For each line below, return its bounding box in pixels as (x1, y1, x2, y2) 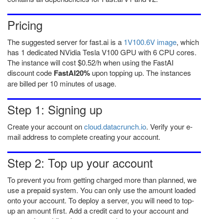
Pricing (7, 16, 43, 33)
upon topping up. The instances (90, 67, 191, 78)
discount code (7, 67, 54, 78)
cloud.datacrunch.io (84, 121, 146, 131)
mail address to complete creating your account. (7, 131, 160, 142)
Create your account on (7, 121, 84, 131)
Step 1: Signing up (7, 101, 102, 118)
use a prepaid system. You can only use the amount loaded (7, 185, 196, 195)
